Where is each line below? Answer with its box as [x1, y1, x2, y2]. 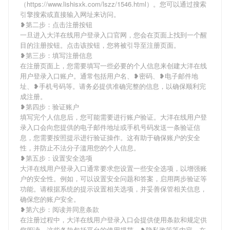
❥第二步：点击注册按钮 [20, 20, 92, 29]
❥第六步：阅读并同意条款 [20, 204, 99, 214]
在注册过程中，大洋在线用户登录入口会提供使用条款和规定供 [20, 215, 207, 224]
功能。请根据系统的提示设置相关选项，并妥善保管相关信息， [20, 184, 207, 194]
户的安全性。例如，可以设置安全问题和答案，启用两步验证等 [20, 174, 207, 183]
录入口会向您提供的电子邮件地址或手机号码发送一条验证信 [20, 122, 200, 132]
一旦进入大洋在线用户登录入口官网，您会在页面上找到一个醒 [20, 30, 207, 40]
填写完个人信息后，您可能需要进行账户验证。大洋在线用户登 [20, 112, 207, 122]
